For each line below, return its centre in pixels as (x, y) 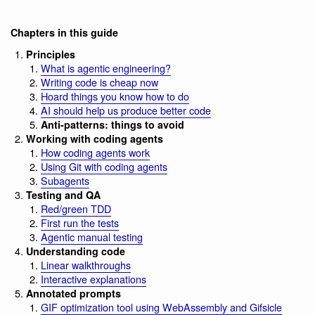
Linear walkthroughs (86, 265)
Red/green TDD (76, 209)
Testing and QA (63, 195)
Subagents (65, 181)
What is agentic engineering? (106, 68)
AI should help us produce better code (126, 110)
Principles (50, 54)
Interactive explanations (94, 279)
